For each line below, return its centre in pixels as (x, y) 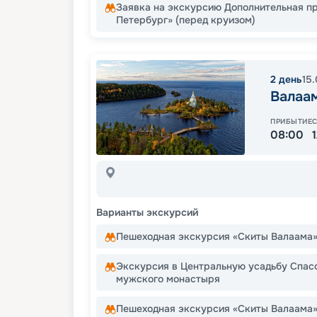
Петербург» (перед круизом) (186, 19)
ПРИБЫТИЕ (291, 121)
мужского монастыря (168, 279)
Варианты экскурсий (147, 213)
